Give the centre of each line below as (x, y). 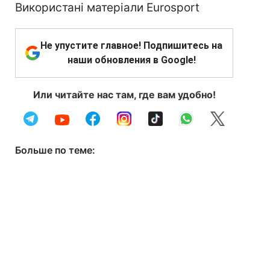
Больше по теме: (55, 150)
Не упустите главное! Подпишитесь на (131, 46)
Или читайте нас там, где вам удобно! (124, 95)
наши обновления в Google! (131, 60)
